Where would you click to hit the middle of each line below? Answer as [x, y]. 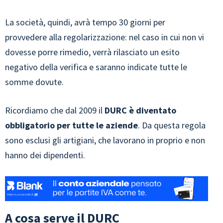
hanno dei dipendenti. [45, 155]
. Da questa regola [172, 125]
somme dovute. [34, 82]
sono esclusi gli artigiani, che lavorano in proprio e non [105, 140]
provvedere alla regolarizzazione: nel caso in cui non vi [105, 37]
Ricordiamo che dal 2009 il [55, 110]
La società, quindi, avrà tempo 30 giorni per [85, 22]
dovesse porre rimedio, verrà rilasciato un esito [92, 52]
